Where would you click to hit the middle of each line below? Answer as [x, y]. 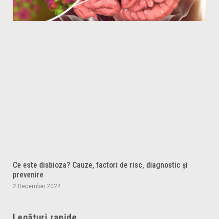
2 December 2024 [37, 186]
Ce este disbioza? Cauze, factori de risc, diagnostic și [100, 165]
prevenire [28, 175]
